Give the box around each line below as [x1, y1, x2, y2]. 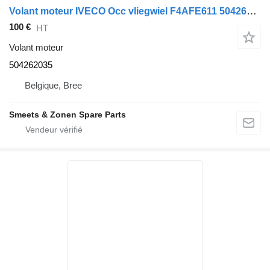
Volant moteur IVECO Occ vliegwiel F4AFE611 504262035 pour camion [246, 5, 257, 17]
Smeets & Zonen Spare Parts [9, 110, 126, 120]
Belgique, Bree [25, 80, 82, 91]
